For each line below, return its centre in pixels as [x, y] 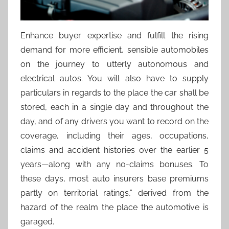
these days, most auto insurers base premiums [114, 178]
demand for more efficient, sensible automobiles [114, 50]
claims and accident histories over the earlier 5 [114, 150]
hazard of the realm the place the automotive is [114, 207]
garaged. [37, 221]
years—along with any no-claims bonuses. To [114, 164]
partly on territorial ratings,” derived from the [114, 193]
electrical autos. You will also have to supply [114, 78]
